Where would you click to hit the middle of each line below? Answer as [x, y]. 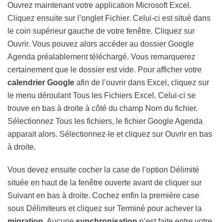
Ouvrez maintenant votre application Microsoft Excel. [99, 5]
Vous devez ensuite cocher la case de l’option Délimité [103, 170]
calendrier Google [41, 83]
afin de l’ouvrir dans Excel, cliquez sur [142, 83]
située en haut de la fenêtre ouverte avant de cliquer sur [105, 183]
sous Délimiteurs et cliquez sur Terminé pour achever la [105, 208]
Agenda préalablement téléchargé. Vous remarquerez [101, 57]
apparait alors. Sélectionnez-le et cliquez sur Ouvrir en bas [110, 134]
